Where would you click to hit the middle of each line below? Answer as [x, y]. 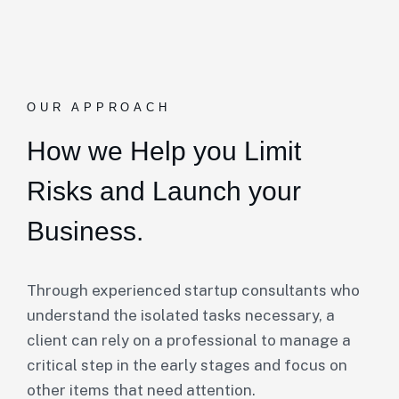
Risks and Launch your [164, 191]
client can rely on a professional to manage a [189, 340]
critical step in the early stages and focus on [187, 365]
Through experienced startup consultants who [193, 290]
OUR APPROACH [99, 107]
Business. [85, 231]
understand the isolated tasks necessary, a [181, 315]
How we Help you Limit [164, 151]
